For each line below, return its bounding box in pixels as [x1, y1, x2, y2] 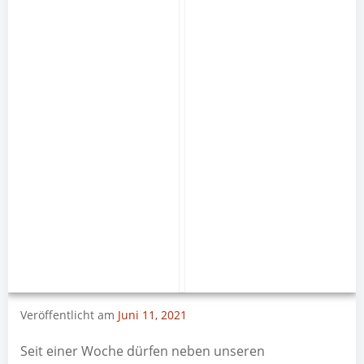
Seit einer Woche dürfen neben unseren [20, 342, 265, 360]
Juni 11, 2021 [118, 307, 187, 323]
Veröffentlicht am [20, 307, 118, 323]
